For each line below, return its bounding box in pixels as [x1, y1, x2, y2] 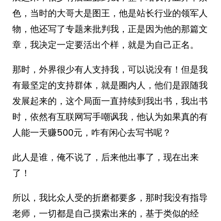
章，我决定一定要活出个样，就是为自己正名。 [12, 38, 199, 51]
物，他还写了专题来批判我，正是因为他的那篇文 [12, 23, 208, 35]
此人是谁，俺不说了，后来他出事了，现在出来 [12, 151, 199, 163]
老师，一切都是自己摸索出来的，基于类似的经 [12, 207, 199, 220]
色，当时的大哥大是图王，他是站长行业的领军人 [12, 7, 208, 19]
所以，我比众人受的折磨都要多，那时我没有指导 [12, 191, 208, 204]
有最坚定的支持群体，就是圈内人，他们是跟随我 [12, 79, 208, 91]
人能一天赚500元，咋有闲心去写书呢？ [12, 126, 171, 139]
